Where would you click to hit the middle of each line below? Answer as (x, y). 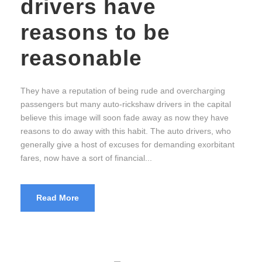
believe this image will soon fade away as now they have (125, 118)
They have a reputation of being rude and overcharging (123, 91)
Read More (58, 198)
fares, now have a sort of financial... (86, 158)
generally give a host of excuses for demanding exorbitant (127, 145)
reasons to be (95, 33)
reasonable (81, 58)
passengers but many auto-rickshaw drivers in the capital (126, 104)
